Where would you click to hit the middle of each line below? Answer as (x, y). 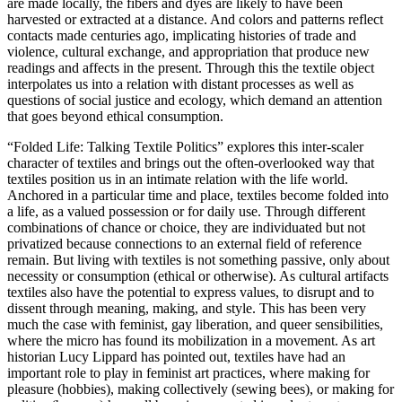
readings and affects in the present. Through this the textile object (191, 68)
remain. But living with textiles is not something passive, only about (198, 260)
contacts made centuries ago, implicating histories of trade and (182, 36)
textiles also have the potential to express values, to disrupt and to (191, 293)
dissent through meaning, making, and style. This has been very (187, 309)
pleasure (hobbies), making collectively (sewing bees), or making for (201, 389)
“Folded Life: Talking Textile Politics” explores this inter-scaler (185, 147)
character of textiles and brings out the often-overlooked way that (191, 163)
